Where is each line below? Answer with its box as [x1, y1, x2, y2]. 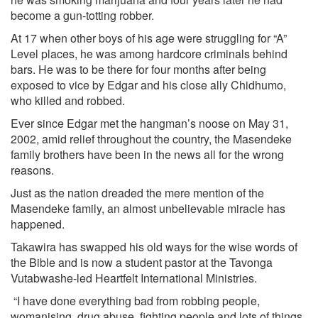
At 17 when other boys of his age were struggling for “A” [11, 30, 287, 46]
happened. [11, 216, 65, 232]
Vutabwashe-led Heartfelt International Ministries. [11, 270, 257, 286]
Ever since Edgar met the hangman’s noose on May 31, [11, 115, 288, 131]
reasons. [11, 162, 54, 178]
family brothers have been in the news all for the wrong [11, 146, 284, 163]
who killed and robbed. [11, 92, 125, 109]
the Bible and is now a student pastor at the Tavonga [11, 254, 273, 270]
